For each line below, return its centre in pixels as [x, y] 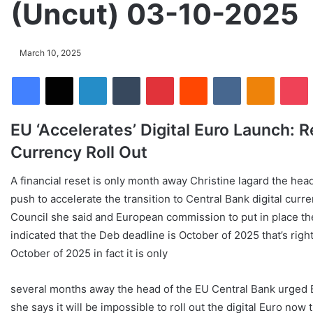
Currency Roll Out [79, 152]
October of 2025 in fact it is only [89, 253]
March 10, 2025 [50, 53]
